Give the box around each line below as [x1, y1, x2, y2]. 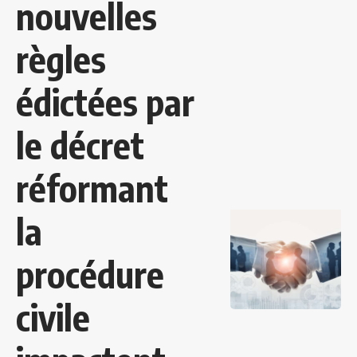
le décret [16, 123, 144, 168]
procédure [16, 252, 164, 297]
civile [16, 295, 90, 340]
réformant [16, 166, 168, 211]
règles [16, 37, 106, 82]
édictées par [16, 80, 194, 125]
